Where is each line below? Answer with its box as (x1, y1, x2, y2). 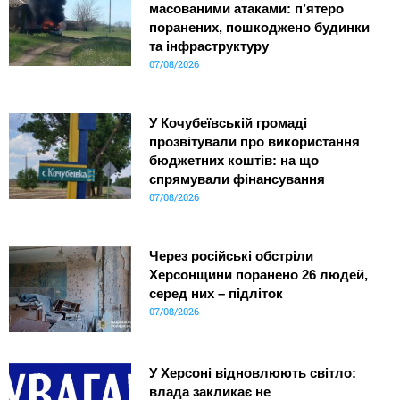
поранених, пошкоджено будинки (148, 20, 370, 36)
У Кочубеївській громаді (148, 115, 307, 131)
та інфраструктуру (148, 38, 269, 54)
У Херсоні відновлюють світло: (148, 365, 356, 380)
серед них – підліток (148, 286, 283, 302)
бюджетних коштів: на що (148, 153, 319, 169)
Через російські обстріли (148, 248, 313, 264)
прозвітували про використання (148, 134, 360, 150)
